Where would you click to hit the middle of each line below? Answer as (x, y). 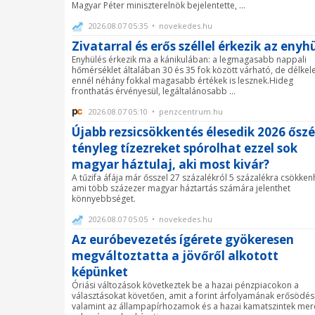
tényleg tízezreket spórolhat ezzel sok (185, 148)
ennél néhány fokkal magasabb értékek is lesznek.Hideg (182, 80)
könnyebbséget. (104, 198)
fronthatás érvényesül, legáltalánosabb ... (154, 91)
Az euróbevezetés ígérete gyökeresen (183, 239)
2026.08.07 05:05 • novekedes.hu (149, 219)
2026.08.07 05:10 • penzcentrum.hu (155, 111)
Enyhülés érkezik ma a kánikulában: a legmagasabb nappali (189, 59)
